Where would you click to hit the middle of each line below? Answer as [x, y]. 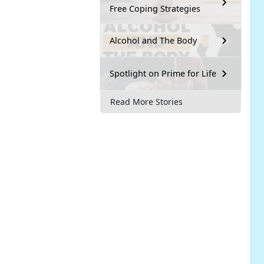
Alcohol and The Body [153, 41]
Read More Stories [146, 102]
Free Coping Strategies [155, 8]
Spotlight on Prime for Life [163, 74]
